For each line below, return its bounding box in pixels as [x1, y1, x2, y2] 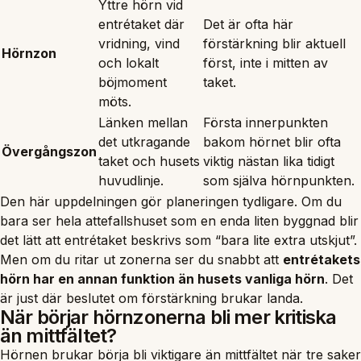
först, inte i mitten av [203, 54, 328, 71]
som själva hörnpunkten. [203, 172, 355, 189]
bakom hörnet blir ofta [203, 133, 341, 150]
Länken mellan [98, 114, 188, 131]
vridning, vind [98, 35, 180, 52]
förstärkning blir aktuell [203, 35, 346, 52]
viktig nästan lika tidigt [203, 152, 334, 169]
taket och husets [98, 152, 200, 169]
